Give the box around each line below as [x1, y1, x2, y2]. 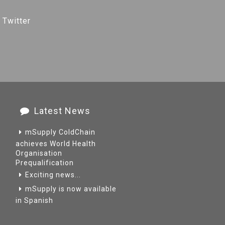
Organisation [16, 149, 62, 157]
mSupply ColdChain [25, 128, 95, 136]
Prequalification [16, 159, 74, 167]
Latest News [34, 105, 90, 116]
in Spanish [16, 196, 53, 204]
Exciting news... [25, 171, 81, 179]
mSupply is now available [25, 185, 117, 193]
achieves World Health [16, 140, 96, 148]
